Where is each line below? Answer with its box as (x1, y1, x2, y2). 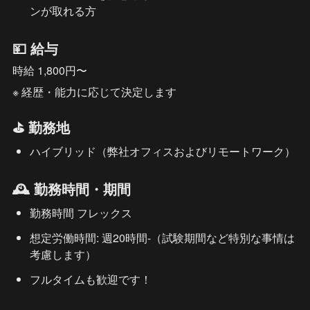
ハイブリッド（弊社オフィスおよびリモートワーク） (30, 143, 296, 159)
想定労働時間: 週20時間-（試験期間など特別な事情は (30, 230, 295, 246)
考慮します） (30, 246, 97, 262)
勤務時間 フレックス (30, 205, 133, 221)
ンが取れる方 (30, 3, 97, 19)
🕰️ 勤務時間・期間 (12, 179, 131, 199)
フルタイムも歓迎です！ (30, 271, 152, 287)
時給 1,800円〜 (12, 62, 87, 78)
